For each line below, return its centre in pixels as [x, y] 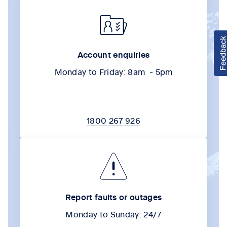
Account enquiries [113, 54]
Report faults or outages [113, 196]
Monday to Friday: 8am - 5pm [113, 71]
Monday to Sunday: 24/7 [113, 214]
